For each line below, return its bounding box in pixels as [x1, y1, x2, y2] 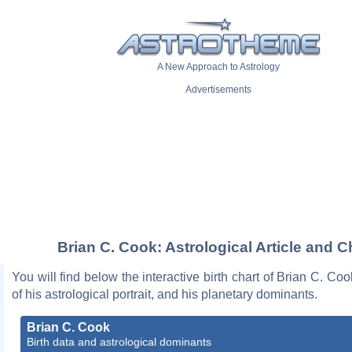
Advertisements [185, 84, 251, 96]
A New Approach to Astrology [157, 61, 280, 73]
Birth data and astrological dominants [27, 335, 211, 348]
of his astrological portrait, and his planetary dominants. [12, 287, 317, 301]
